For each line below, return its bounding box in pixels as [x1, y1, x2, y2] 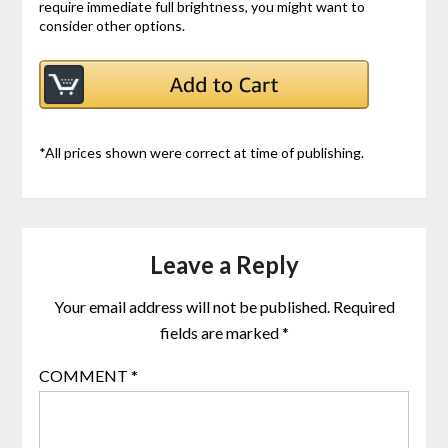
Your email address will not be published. [53, 296, 330, 316]
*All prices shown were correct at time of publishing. [38, 144, 364, 162]
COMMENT [38, 365, 131, 385]
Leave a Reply [149, 249, 299, 279]
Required [332, 296, 395, 316]
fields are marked [159, 322, 282, 342]
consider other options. [38, 16, 185, 34]
